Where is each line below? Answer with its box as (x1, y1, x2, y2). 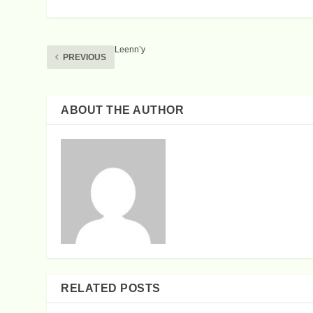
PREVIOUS (63, 52, 107, 62)
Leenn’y (115, 44, 146, 54)
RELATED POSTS (61, 282, 161, 294)
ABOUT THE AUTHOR (61, 103, 184, 116)
